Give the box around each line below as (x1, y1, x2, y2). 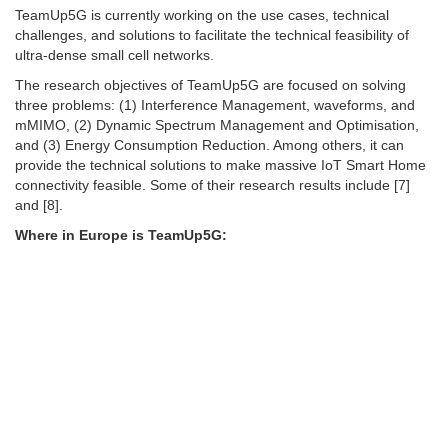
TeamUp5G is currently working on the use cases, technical (15, 7, 389, 24)
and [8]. (15, 197, 63, 214)
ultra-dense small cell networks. (15, 47, 214, 64)
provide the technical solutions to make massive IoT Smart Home (15, 157, 426, 174)
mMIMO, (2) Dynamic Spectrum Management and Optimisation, (15, 117, 419, 134)
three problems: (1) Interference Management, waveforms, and (15, 97, 415, 114)
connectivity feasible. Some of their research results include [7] (15, 177, 410, 194)
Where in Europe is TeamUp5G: (15, 227, 227, 244)
